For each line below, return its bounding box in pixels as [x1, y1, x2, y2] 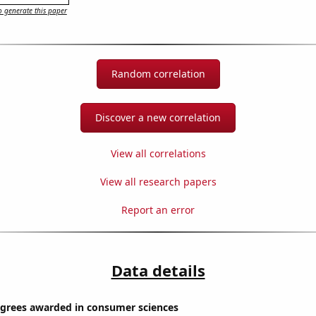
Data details [111, 260, 205, 281]
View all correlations [110, 147, 206, 161]
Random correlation [111, 67, 205, 81]
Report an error [121, 203, 195, 217]
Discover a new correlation [95, 111, 221, 125]
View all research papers [99, 175, 217, 189]
